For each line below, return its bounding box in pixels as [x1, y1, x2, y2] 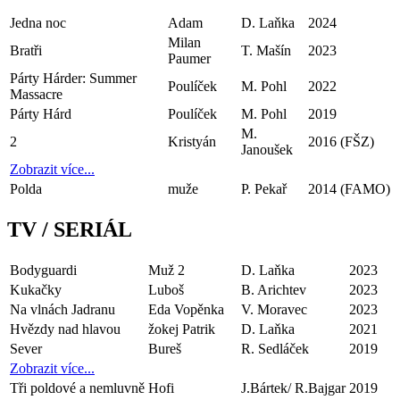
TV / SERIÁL [7, 218, 132, 242]
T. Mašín [241, 43, 291, 59]
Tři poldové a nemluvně [10, 380, 145, 396]
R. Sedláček [241, 341, 309, 357]
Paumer [168, 51, 211, 67]
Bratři [10, 43, 42, 59]
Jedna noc [10, 15, 66, 31]
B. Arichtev [241, 282, 306, 298]
